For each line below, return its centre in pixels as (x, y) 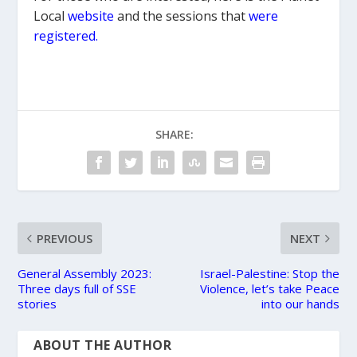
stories (37, 303)
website (91, 16)
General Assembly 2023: (85, 273)
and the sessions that (182, 16)
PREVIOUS (65, 238)
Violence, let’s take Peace (269, 288)
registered (65, 35)
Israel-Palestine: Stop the (269, 273)
